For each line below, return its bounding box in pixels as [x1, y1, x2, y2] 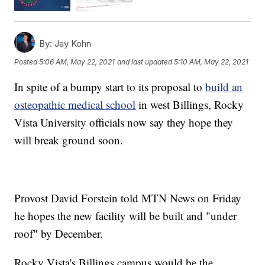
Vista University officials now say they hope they [14, 114, 234, 130]
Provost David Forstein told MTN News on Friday [14, 190, 242, 205]
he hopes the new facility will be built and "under [14, 208, 237, 223]
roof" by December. [14, 225, 104, 241]
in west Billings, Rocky [135, 96, 244, 112]
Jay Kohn [52, 37, 92, 49]
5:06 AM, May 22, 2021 [39, 57, 115, 67]
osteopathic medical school [14, 96, 136, 112]
